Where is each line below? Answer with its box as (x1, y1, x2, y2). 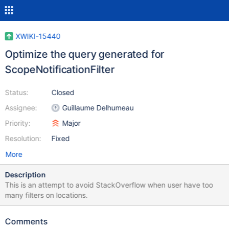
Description (5, 170, 46, 179)
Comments (5, 216, 48, 226)
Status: (5, 88, 29, 97)
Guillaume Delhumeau (62, 103, 134, 112)
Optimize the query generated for (5, 48, 165, 60)
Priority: (5, 119, 31, 127)
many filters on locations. (5, 191, 88, 199)
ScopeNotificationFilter (5, 63, 115, 76)
